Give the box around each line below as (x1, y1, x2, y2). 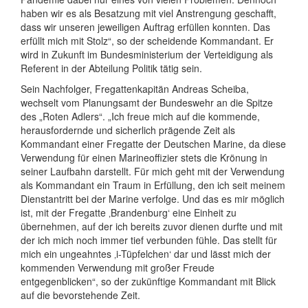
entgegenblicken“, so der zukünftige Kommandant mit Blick (21, 274, 276, 288)
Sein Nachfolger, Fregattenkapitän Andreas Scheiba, (21, 81, 249, 96)
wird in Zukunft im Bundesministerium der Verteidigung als (21, 47, 273, 61)
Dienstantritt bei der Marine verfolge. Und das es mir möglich (21, 191, 285, 206)
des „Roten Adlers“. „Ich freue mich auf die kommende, (21, 109, 260, 123)
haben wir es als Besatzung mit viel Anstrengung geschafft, (21, 5, 276, 20)
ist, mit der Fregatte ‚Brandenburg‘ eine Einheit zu (21, 205, 236, 219)
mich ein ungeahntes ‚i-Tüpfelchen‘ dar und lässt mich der (21, 246, 271, 261)
